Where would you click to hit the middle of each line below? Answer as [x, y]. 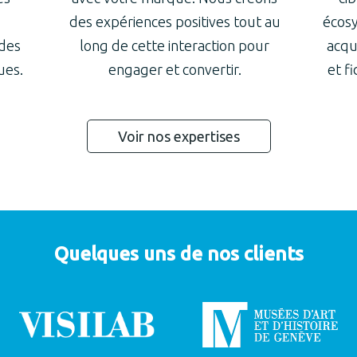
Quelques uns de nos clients [178, 254]
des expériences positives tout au [175, 22]
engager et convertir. [175, 69]
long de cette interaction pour [175, 45]
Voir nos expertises [178, 136]
